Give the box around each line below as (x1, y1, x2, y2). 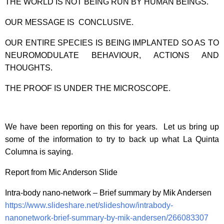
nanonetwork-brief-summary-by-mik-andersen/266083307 (5, 213, 208, 222)
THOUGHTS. (5, 63, 52, 72)
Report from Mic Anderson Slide (5, 167, 117, 176)
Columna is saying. (5, 147, 73, 156)
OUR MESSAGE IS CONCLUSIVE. (5, 17, 133, 26)
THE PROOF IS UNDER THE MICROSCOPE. (5, 83, 170, 92)
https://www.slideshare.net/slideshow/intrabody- (5, 200, 173, 209)
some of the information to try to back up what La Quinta (5, 134, 219, 143)
